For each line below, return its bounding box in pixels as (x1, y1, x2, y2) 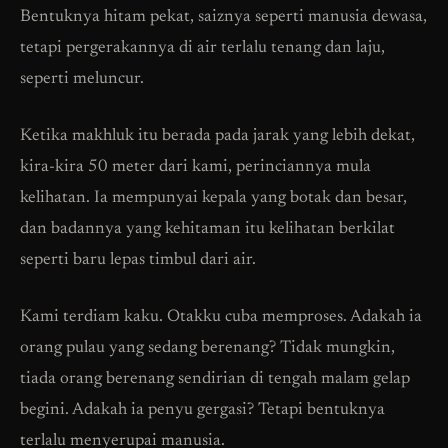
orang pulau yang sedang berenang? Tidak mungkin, (20, 340, 395, 358)
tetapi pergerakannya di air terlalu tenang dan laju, (20, 40, 385, 58)
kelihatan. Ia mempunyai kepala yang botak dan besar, (20, 190, 407, 208)
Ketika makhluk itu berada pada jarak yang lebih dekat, (20, 128, 415, 146)
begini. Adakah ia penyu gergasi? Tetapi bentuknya (20, 402, 385, 420)
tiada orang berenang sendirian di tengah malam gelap (20, 371, 410, 389)
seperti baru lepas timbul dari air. (20, 252, 256, 270)
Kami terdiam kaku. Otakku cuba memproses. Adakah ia (20, 309, 422, 327)
